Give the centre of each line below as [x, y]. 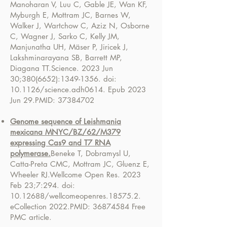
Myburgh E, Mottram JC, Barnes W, [70, 15]
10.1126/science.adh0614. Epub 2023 [78, 89]
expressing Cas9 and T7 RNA [60, 143]
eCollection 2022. [40, 206]
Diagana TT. [31, 68]
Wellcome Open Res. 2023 [95, 175]
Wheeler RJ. [30, 175]
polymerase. [30, 153]
